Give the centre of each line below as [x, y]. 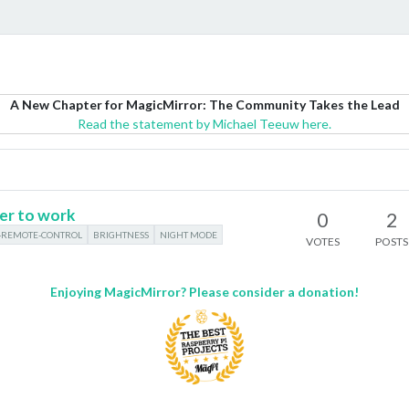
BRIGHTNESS [121, 235]
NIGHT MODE [189, 235]
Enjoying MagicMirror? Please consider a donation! [204, 292]
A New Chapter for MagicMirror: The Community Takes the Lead [204, 105]
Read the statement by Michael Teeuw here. [204, 124]
